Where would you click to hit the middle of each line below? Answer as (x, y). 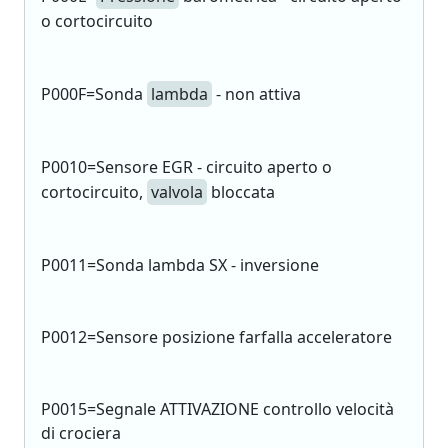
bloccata (241, 192)
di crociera (81, 433)
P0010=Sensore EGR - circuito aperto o (186, 167)
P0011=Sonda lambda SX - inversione (180, 265)
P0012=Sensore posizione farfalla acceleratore (216, 337)
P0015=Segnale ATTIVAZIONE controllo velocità (217, 409)
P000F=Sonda (94, 94)
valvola (177, 192)
